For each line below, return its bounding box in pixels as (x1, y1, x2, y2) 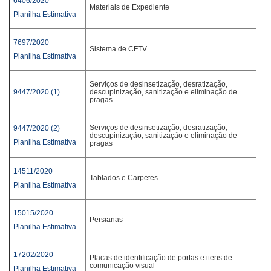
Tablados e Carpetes (90, 174, 158, 182)
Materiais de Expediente (90, 3, 169, 11)
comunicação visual (90, 261, 155, 270)
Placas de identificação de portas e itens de (90, 253, 232, 262)
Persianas (90, 215, 123, 224)
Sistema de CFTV (90, 45, 147, 53)
